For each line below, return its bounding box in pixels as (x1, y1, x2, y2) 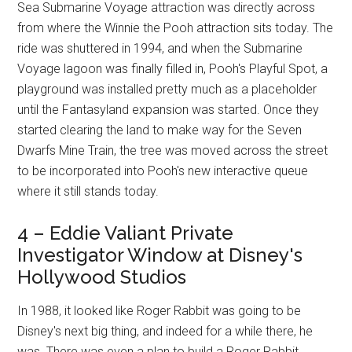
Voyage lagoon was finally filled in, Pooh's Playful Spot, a (17, 61, 328, 77)
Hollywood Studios (17, 266, 187, 289)
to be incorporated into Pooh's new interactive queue (17, 163, 309, 179)
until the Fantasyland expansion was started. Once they (17, 102, 320, 118)
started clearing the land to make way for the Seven (17, 123, 302, 138)
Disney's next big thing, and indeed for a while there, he (17, 324, 313, 339)
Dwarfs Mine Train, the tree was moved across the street (17, 143, 328, 159)
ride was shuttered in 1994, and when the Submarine (17, 41, 303, 57)
